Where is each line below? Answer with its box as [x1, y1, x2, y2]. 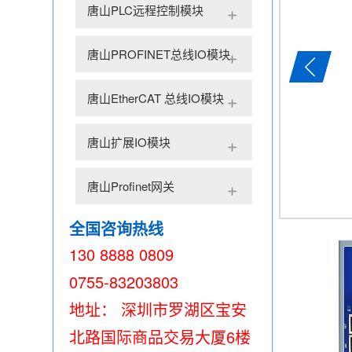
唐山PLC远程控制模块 [86, 2, 203, 18]
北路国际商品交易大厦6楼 [69, 325, 251, 348]
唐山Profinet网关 [86, 178, 174, 194]
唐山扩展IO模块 [86, 134, 170, 150]
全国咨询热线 [69, 217, 163, 240]
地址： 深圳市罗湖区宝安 [69, 298, 247, 321]
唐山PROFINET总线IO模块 [86, 46, 230, 62]
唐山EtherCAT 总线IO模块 [86, 90, 224, 106]
